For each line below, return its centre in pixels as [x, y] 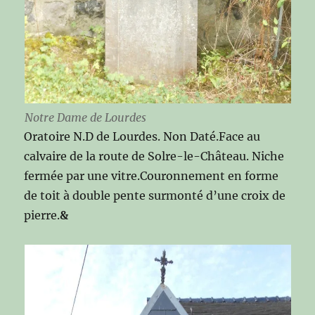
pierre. [42, 216]
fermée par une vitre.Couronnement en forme [152, 176]
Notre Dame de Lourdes [85, 118]
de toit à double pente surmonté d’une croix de [155, 196]
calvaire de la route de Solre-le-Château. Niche [154, 156]
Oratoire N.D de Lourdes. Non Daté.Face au [142, 137]
